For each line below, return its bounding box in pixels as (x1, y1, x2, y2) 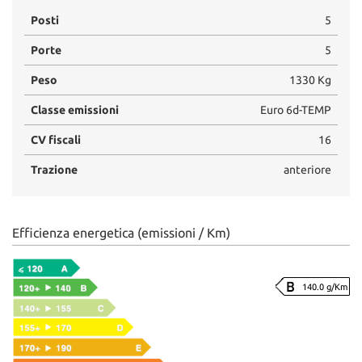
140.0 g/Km (302, 282, 347, 292)
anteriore (284, 163, 331, 176)
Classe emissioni (31, 103, 119, 116)
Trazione (31, 163, 78, 176)
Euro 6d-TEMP (260, 103, 331, 116)
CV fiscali (31, 133, 81, 146)
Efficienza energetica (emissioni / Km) (12, 225, 230, 240)
